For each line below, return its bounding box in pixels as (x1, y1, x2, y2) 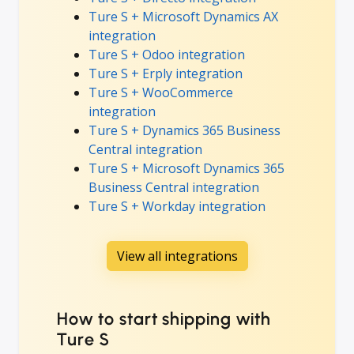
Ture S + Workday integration (88, 197, 265, 215)
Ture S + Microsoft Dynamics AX (88, 7, 278, 25)
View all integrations (116, 247, 238, 265)
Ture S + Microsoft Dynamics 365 (88, 159, 284, 177)
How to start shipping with (57, 307, 271, 330)
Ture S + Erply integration (88, 64, 243, 82)
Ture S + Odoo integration (88, 45, 245, 63)
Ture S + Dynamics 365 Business (88, 121, 281, 139)
